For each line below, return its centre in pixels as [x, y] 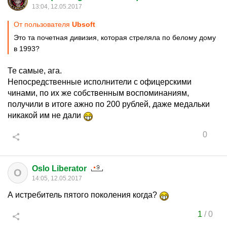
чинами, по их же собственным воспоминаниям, [98, 93]
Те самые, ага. [35, 71]
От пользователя [43, 24]
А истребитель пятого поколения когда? [83, 195]
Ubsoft [84, 24]
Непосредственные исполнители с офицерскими [100, 82]
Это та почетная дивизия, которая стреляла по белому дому [115, 37]
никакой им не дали [45, 115]
